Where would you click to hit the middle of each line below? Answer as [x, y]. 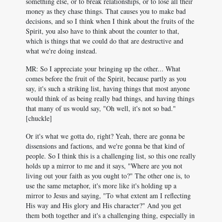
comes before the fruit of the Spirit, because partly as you [106, 79]
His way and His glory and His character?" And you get [104, 205]
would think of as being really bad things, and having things [110, 98]
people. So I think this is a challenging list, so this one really [111, 156]
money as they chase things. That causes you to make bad [106, 11]
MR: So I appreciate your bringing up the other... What [103, 69]
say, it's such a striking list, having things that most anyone [108, 88]
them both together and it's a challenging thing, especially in [110, 215]
